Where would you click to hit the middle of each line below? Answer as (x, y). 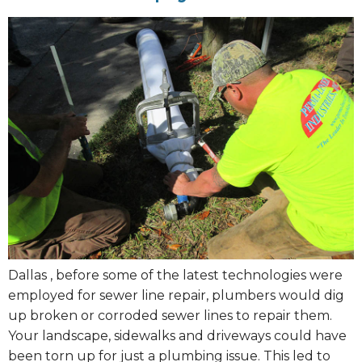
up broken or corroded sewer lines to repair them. (170, 315)
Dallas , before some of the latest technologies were (175, 275)
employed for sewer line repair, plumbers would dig (176, 295)
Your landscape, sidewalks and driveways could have (177, 335)
